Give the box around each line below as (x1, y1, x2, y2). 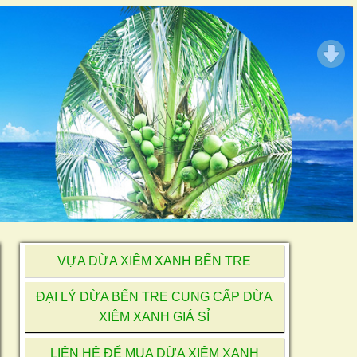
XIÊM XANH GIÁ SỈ (99, 310, 210, 324)
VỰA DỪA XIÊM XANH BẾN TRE (57, 254, 252, 269)
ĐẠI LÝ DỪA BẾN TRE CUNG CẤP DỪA (36, 290, 273, 304)
